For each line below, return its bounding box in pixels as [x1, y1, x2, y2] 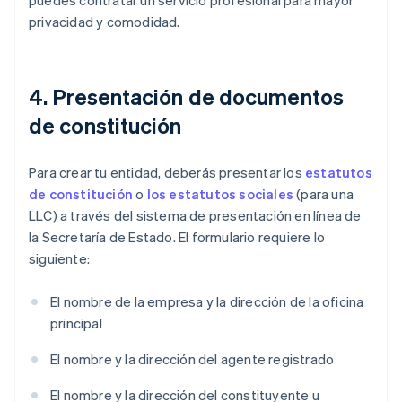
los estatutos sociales [146, 185, 294, 204]
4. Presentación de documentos [29, 83, 344, 111]
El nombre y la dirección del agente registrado [50, 350, 335, 369]
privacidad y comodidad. [29, 13, 180, 31]
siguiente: [29, 249, 90, 268]
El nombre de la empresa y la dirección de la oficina [50, 293, 364, 311]
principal [50, 314, 102, 333]
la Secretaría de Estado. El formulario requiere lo [29, 228, 326, 247]
